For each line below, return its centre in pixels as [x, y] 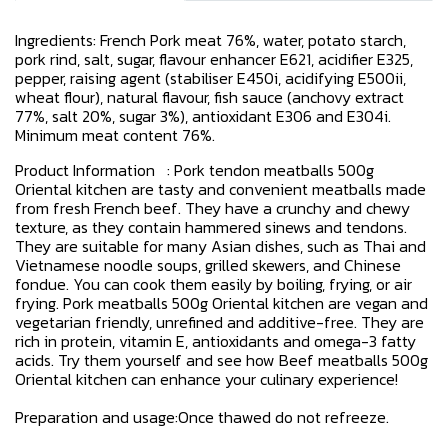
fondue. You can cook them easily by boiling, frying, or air [213, 284]
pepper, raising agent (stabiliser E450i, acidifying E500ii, [210, 78]
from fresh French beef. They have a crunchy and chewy [212, 208]
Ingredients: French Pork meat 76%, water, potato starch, [210, 40]
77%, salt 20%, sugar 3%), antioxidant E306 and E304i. [203, 116]
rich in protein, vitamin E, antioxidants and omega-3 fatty [215, 341]
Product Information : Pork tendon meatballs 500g [194, 170]
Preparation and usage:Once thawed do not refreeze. [202, 417]
